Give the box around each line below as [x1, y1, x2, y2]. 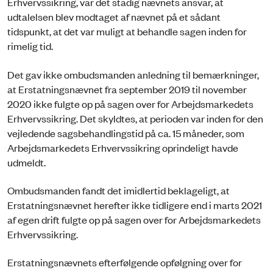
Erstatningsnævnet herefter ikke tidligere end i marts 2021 [7, 197, 262, 211]
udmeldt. [7, 155, 46, 169]
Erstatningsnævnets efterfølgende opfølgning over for [7, 255, 242, 269]
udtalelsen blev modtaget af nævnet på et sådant [7, 10, 221, 24]
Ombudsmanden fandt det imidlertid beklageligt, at [7, 183, 230, 197]
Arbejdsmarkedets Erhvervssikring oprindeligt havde [7, 140, 238, 154]
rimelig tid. [7, 39, 53, 53]
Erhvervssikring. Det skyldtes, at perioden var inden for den [7, 111, 263, 125]
